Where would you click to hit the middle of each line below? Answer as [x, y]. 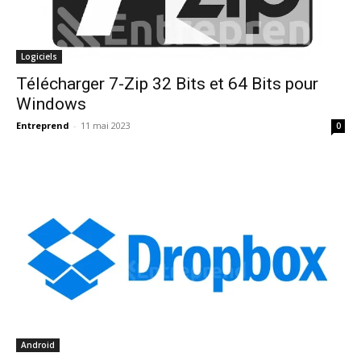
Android [38, 344]
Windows [51, 104]
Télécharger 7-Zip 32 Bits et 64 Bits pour [167, 84]
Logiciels [39, 57]
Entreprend [43, 126]
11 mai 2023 [106, 126]
